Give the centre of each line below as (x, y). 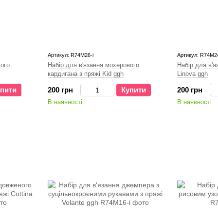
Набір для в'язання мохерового (93, 65)
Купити (134, 90)
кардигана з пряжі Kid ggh (86, 74)
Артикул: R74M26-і (71, 55)
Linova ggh (192, 74)
